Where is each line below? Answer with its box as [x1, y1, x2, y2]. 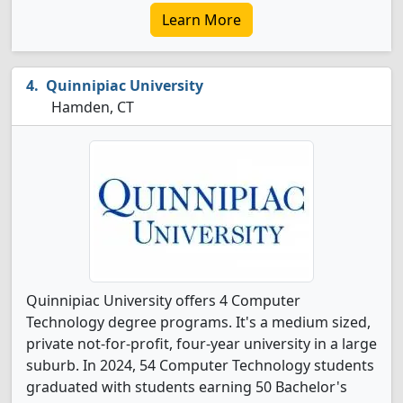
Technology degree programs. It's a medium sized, [26, 312, 371, 332]
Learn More [162, 10, 241, 30]
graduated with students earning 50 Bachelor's [26, 377, 347, 397]
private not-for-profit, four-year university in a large [26, 334, 377, 354]
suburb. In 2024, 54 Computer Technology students [26, 355, 374, 375]
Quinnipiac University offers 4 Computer [26, 291, 300, 310]
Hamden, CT [48, 97, 134, 117]
